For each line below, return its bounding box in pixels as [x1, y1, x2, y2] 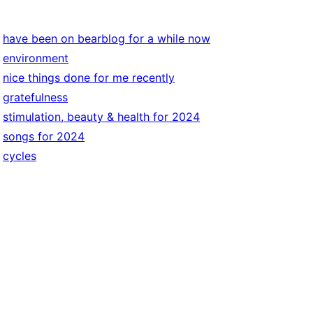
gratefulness [3, 90, 68, 104]
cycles [3, 149, 36, 163]
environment [3, 51, 68, 65]
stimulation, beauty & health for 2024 [3, 110, 200, 124]
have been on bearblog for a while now [3, 31, 210, 45]
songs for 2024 [3, 129, 85, 143]
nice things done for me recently [3, 71, 175, 85]
